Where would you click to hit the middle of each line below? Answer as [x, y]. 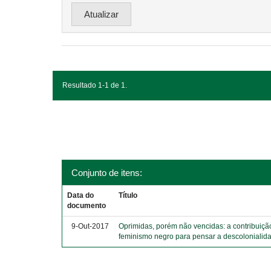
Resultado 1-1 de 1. [95, 85]
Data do [81, 195]
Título [128, 195]
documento [87, 206]
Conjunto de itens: [107, 173]
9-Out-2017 [90, 226]
